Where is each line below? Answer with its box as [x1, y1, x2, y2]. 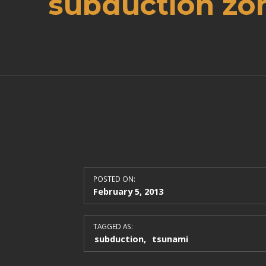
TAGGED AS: [93, 221, 133, 231]
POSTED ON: [93, 173, 135, 183]
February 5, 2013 [93, 185, 163, 197]
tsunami [151, 232, 188, 245]
